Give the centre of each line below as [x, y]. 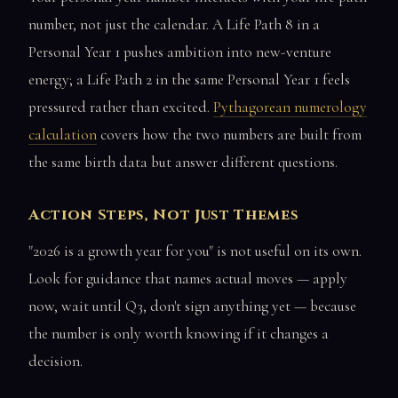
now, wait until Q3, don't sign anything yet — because [192, 306]
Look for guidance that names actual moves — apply [188, 279]
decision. [56, 362]
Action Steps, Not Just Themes [164, 215]
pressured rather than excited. [121, 107]
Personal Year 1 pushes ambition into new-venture [180, 52]
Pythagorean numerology [290, 107]
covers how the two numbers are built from [229, 134]
